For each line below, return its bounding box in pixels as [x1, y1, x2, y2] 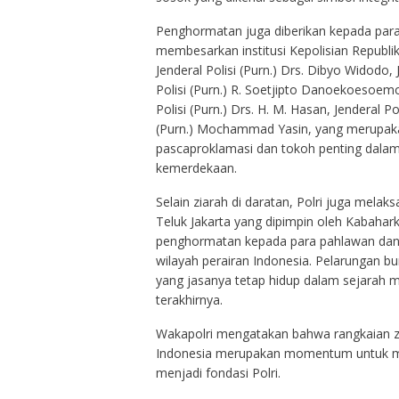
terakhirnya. [155, 291, 223, 309]
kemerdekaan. [155, 159, 237, 177]
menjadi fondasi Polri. [155, 364, 281, 382]
